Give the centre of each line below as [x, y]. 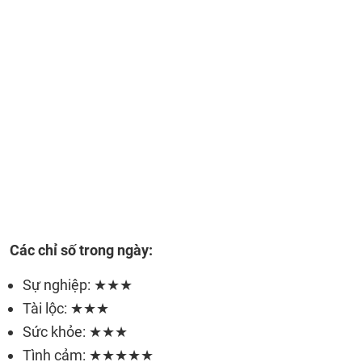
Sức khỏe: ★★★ [75, 332]
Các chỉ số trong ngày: [81, 250]
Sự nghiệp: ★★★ [78, 285]
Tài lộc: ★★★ [66, 308]
